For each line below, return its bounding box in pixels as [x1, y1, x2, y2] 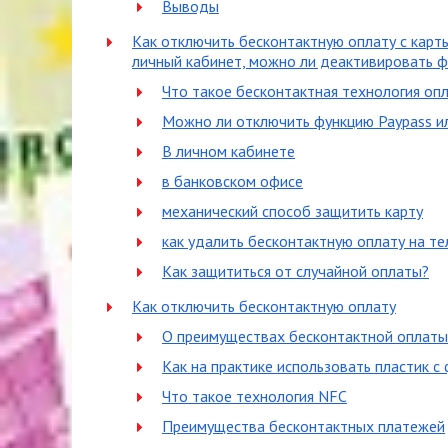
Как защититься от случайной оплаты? [162, 261, 429, 281]
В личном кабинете [162, 141, 295, 161]
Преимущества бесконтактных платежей [162, 416, 445, 436]
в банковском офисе [162, 171, 303, 191]
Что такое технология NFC [162, 386, 347, 406]
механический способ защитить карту [162, 201, 423, 221]
